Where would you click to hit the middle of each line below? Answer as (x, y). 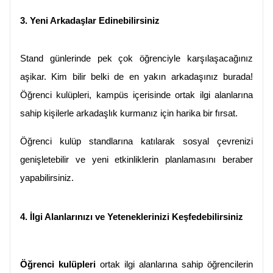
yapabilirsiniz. (47, 178)
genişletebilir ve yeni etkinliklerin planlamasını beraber (136, 160)
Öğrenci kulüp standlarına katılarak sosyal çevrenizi (136, 142)
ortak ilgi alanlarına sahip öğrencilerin (174, 265)
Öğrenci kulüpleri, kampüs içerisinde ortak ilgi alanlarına (136, 95)
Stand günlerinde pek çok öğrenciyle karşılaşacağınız (136, 59)
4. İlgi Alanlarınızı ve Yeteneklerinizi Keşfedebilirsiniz (132, 217)
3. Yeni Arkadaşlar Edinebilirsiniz (90, 21)
